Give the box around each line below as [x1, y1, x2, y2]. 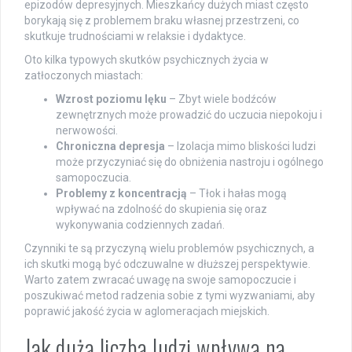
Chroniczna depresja [56, 140, 165, 153]
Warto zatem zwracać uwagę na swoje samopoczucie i [24, 273, 296, 287]
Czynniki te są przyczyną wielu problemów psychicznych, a [24, 242, 314, 255]
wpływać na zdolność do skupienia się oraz [56, 203, 267, 216]
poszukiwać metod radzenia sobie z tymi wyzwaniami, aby [24, 289, 315, 302]
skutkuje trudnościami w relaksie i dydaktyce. [24, 30, 246, 43]
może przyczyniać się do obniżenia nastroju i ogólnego [56, 156, 324, 169]
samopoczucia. [56, 171, 131, 185]
